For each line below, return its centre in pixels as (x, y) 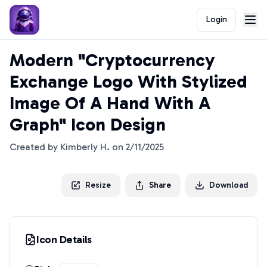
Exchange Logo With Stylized (128, 82)
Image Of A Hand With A (110, 103)
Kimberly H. (85, 147)
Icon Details (64, 240)
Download (229, 185)
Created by (35, 147)
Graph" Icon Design (88, 125)
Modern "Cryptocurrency (112, 60)
